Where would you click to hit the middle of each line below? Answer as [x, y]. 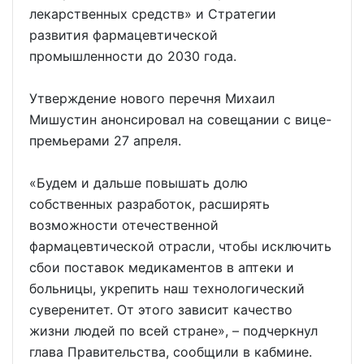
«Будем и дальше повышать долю [139, 182]
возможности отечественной [124, 225]
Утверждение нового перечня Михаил [152, 98]
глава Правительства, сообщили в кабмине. [171, 351]
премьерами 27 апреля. [105, 140]
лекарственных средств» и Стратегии [153, 13]
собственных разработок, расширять [149, 204]
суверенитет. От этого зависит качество [161, 309]
